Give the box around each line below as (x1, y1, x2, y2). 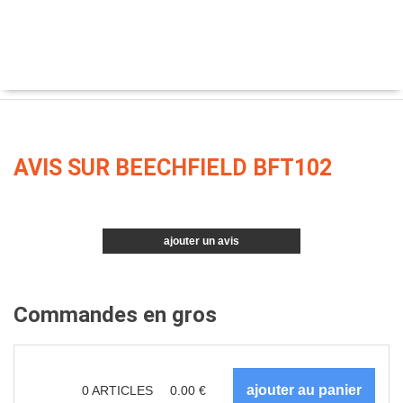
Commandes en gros (13, 302, 217, 328)
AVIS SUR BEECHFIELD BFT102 (13, 155, 332, 182)
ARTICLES (89, 382, 157, 398)
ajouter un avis (164, 235, 239, 248)
